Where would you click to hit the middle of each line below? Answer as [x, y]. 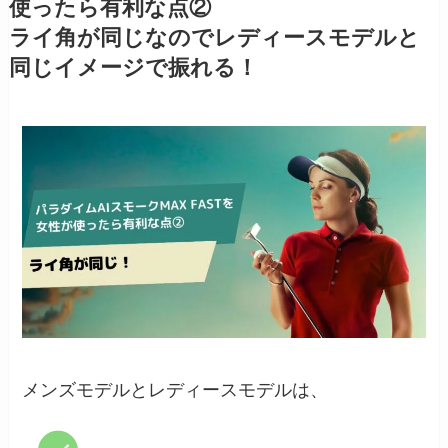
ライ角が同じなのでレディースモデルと [214, 38]
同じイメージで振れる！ [133, 68]
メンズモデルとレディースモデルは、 [175, 389]
